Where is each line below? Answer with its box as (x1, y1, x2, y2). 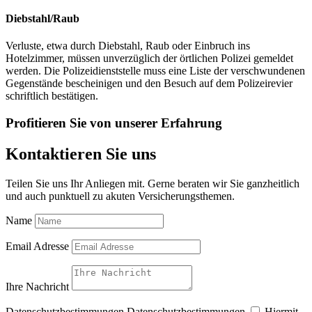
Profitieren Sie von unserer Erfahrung (6, 115, 222, 130)
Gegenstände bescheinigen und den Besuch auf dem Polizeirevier (6, 77, 292, 89)
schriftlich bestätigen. (6, 90, 98, 102)
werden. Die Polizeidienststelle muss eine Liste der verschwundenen (6, 65, 305, 77)
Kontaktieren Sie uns (6, 144, 156, 163)
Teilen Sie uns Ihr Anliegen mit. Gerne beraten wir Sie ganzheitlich (6, 177, 299, 189)
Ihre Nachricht (6, 280, 69, 292)
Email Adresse (6, 240, 69, 252)
